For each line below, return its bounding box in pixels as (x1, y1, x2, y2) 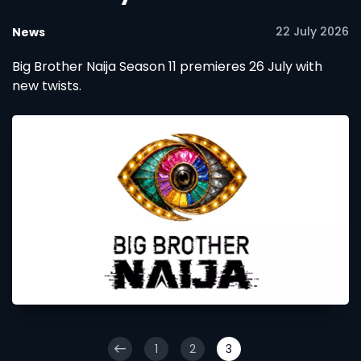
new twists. (12, 77, 81, 95)
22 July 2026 (276, 23, 349, 39)
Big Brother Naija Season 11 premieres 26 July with (12, 57, 322, 76)
